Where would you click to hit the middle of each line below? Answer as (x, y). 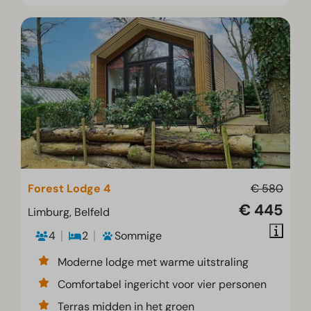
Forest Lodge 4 (69, 188)
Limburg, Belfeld (69, 212)
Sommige (138, 235)
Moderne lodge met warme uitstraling (153, 262)
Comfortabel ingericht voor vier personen (162, 284)
